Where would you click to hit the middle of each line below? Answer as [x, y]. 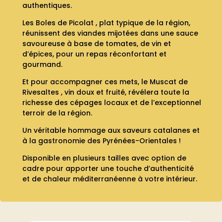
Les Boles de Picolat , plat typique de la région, [106, 23]
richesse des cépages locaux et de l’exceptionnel [111, 102]
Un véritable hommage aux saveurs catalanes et [111, 130]
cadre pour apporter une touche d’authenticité [108, 168]
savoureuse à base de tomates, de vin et [96, 43]
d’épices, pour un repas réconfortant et [94, 54]
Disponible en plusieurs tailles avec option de [104, 158]
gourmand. [42, 64]
